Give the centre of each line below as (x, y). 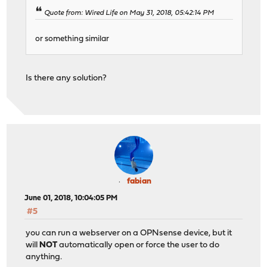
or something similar (72, 39)
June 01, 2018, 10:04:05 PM (71, 198)
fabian (139, 181)
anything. (44, 257)
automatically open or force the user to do (139, 246)
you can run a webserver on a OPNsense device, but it (129, 234)
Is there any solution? (66, 79)
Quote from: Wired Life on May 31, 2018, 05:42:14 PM (129, 13)
